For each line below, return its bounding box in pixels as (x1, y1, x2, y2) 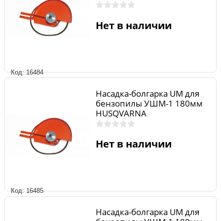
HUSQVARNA (95, 107, 147, 119)
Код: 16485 (11, 187, 43, 195)
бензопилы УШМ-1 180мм (95, 97, 203, 109)
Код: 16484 (11, 68, 43, 76)
